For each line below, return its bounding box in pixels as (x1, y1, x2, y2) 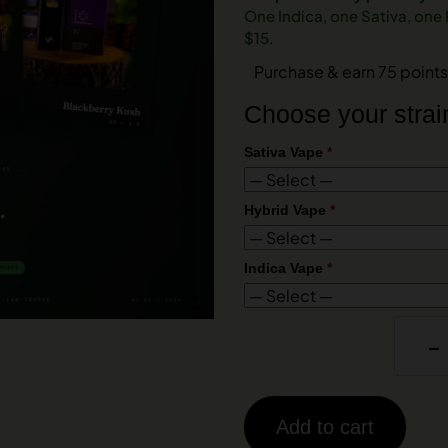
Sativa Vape (243, 144, 327, 160)
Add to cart (275, 416, 374, 438)
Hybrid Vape (243, 202, 330, 218)
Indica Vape (243, 260, 327, 276)
